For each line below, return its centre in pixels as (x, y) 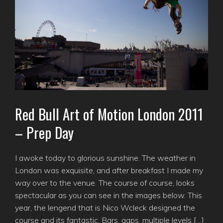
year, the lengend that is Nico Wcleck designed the (105, 208)
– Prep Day (44, 133)
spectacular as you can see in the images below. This (109, 195)
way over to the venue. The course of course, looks (105, 183)
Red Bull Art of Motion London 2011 (109, 114)
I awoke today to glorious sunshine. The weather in (105, 158)
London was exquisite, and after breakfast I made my (109, 170)
